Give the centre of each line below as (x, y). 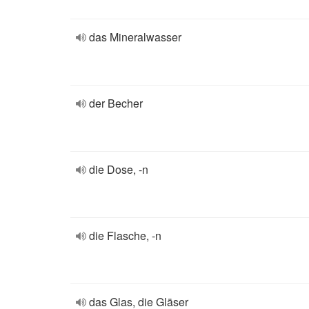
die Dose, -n (119, 169)
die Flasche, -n (125, 236)
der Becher (116, 103)
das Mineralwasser (135, 37)
